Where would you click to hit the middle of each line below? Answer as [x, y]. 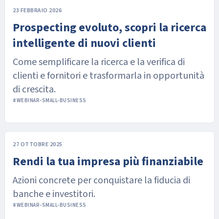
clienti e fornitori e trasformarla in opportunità [109, 76]
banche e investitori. [54, 194]
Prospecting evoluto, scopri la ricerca [109, 28]
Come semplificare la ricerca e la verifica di [99, 62]
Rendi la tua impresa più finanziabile [108, 162]
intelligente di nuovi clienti [84, 43]
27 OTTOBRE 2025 [38, 144]
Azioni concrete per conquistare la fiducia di [98, 180]
